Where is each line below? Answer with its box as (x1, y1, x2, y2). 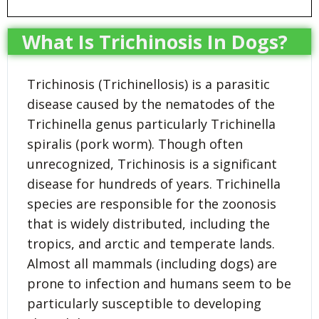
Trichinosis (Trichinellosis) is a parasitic (27, 75, 270, 93)
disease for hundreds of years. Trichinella (27, 174, 281, 192)
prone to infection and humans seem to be (27, 274, 291, 292)
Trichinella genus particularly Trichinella (27, 115, 276, 132)
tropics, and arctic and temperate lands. (27, 234, 275, 252)
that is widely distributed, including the (27, 214, 270, 232)
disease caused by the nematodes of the (27, 95, 275, 113)
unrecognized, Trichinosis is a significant (27, 155, 277, 172)
